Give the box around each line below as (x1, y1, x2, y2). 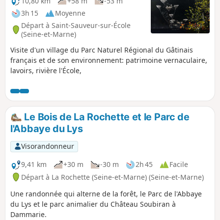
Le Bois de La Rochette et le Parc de (22, 110, 190, 123)
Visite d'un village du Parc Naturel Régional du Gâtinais (10, 45, 193, 55)
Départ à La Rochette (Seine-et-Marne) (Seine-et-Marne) (21, 172, 204, 182)
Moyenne (55, 8, 85, 18)
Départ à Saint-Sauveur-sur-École (21, 20, 131, 30)
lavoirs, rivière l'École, (10, 65, 82, 75)
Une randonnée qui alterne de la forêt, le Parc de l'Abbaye (10, 189, 202, 198)
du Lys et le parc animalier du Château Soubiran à (10, 199, 176, 209)
